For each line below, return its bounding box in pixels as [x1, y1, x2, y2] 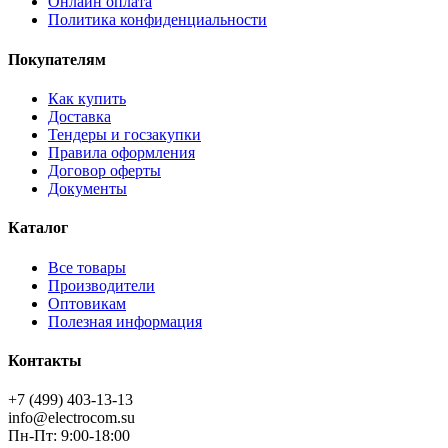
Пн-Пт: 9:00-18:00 [8, 427, 130, 445]
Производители [48, 276, 155, 294]
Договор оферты [48, 161, 161, 179]
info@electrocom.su [8, 409, 135, 427]
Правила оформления [48, 143, 195, 161]
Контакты [8, 351, 82, 369]
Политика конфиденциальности [48, 11, 267, 29]
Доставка [48, 107, 111, 125]
